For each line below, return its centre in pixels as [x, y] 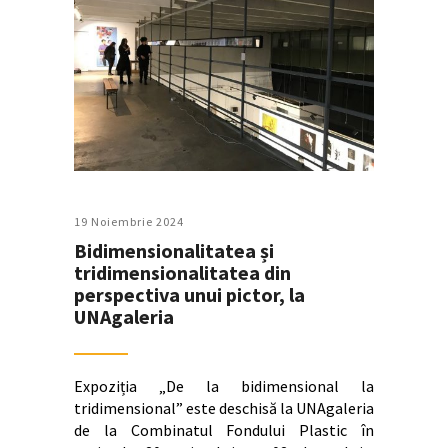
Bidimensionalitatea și [174, 250]
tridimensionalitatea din [182, 272]
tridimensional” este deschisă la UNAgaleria [224, 407]
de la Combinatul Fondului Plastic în [224, 429]
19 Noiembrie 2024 [129, 221]
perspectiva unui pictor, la [189, 294]
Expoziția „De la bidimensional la [224, 385]
